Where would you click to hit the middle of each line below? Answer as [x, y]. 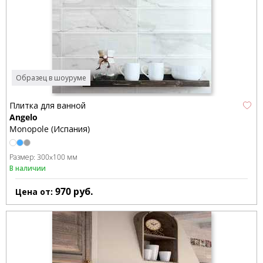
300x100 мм [57, 157]
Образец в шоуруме [51, 77]
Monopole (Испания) [50, 129]
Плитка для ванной [48, 105]
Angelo [23, 117]
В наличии [28, 168]
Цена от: [35, 191]
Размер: [23, 157]
